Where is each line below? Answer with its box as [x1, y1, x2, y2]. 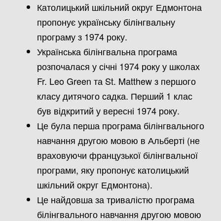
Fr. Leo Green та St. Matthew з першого [37, 74, 196, 87]
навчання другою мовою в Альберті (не [37, 133, 200, 147]
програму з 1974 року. [37, 30, 127, 43]
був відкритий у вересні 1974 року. [37, 104, 180, 117]
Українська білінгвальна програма [37, 44, 177, 58]
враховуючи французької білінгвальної [37, 148, 198, 161]
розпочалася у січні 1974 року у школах [37, 59, 200, 73]
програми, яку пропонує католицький [37, 163, 189, 176]
